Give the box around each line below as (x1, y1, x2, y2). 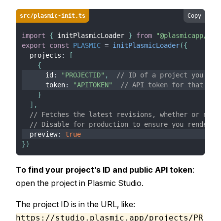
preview (22, 130, 57, 138)
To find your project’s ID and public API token (16, 165, 192, 175)
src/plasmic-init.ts (20, 12, 85, 19)
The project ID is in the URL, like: (16, 199, 135, 209)
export (22, 41, 45, 49)
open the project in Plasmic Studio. (16, 178, 144, 188)
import (22, 32, 45, 39)
